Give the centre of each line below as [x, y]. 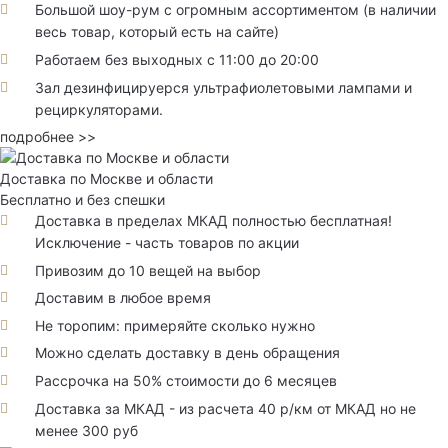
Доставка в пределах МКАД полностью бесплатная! [213, 221]
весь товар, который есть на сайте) [157, 32]
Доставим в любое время [123, 298]
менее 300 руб [86, 430]
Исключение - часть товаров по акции [167, 243]
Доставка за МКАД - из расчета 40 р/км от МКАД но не [225, 408]
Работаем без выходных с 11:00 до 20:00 [177, 59]
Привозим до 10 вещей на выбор [148, 270]
